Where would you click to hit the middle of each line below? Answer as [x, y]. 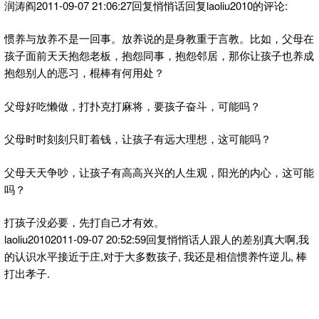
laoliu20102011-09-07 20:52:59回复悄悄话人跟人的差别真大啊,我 [157, 239]
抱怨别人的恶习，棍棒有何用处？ [84, 73]
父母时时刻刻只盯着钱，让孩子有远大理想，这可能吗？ [138, 139]
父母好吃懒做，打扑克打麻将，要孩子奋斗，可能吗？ [132, 105]
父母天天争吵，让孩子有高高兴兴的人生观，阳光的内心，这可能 [159, 172]
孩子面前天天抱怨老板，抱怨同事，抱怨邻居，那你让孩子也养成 [159, 56]
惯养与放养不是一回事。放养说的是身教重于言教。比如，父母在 [159, 38]
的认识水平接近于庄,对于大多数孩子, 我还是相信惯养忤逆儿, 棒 [156, 256]
